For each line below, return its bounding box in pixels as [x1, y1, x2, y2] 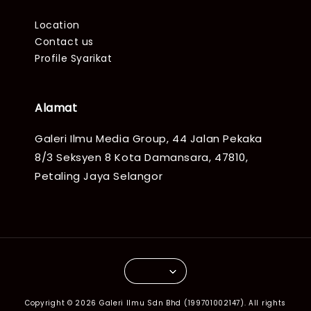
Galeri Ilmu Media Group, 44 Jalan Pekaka [35, 131, 263, 146]
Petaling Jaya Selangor [35, 169, 163, 183]
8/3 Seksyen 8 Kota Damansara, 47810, [35, 150, 249, 165]
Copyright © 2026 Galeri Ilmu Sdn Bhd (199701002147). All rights [24, 298, 287, 308]
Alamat [35, 100, 78, 116]
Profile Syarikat [35, 51, 112, 65]
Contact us [35, 35, 94, 49]
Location [35, 18, 80, 32]
